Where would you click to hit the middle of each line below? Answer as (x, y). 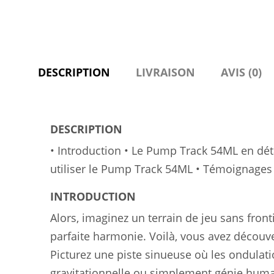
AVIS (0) (241, 72)
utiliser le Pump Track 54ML (121, 169)
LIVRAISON (165, 72)
